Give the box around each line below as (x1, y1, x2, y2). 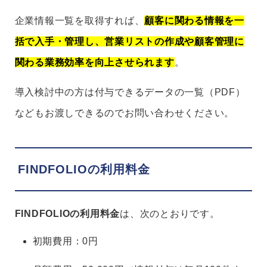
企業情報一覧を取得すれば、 (14, 15, 145, 26)
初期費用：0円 (32, 236, 98, 247)
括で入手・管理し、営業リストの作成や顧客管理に (14, 36, 244, 47)
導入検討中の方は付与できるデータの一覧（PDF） (14, 87, 246, 98)
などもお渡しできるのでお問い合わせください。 (14, 108, 235, 119)
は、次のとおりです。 (120, 209, 220, 219)
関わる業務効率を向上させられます (14, 57, 175, 68)
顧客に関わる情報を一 (144, 15, 244, 26)
